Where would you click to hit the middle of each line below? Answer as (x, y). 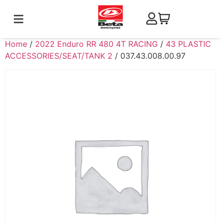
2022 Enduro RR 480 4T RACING (96, 44)
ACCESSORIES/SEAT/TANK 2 (59, 56)
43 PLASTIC (188, 44)
